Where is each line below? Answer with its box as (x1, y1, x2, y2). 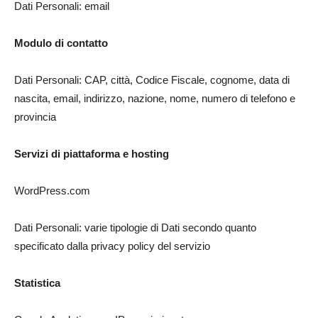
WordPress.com (14, 185, 90, 197)
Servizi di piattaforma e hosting (14, 148, 169, 160)
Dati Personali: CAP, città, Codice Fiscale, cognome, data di (14, 74, 290, 86)
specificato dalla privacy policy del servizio (14, 240, 210, 252)
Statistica (14, 277, 60, 289)
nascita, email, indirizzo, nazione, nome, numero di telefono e (14, 92, 295, 104)
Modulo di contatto (14, 37, 108, 49)
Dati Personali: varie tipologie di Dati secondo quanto (14, 221, 256, 234)
